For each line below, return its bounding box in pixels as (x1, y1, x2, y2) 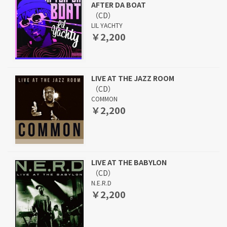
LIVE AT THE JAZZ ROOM (91, 73, 174, 83)
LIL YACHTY (91, 21, 123, 29)
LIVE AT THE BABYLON (91, 157, 167, 167)
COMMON (91, 94, 118, 103)
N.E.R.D (91, 178, 111, 187)
